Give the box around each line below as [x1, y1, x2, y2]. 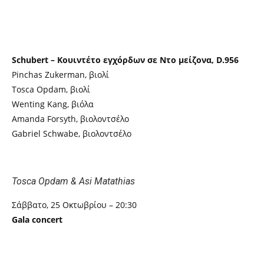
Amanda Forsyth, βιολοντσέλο [12, 113, 129, 124]
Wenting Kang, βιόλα [12, 98, 94, 110]
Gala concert [12, 213, 62, 225]
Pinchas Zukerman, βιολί [12, 68, 109, 80]
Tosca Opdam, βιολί [12, 83, 90, 95]
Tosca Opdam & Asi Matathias [12, 175, 135, 187]
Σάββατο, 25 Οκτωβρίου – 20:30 [12, 199, 137, 210]
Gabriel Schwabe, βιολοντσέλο [12, 127, 131, 139]
